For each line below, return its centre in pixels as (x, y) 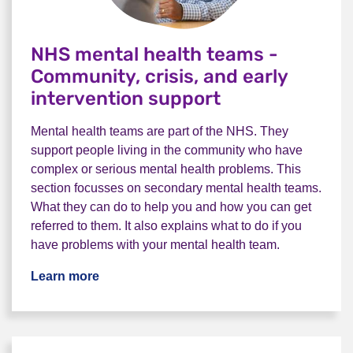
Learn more (65, 276)
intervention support (126, 98)
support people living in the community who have (167, 150)
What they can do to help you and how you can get (171, 206)
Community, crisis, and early (159, 76)
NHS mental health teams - (154, 54)
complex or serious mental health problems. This (166, 169)
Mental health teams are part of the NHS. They (160, 131)
